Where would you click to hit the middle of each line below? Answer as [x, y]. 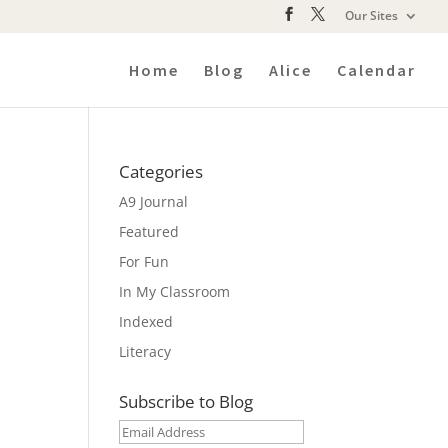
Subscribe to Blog [186, 401]
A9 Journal [154, 201]
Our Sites [371, 15]
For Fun [144, 261]
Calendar [376, 69]
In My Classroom [175, 291]
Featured [149, 231]
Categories [161, 171]
